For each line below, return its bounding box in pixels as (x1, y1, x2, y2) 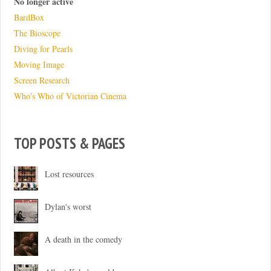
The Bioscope (13, 27, 60, 39)
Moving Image (13, 59, 64, 71)
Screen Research (13, 74, 70, 87)
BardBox (13, 11, 44, 24)
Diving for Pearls (13, 43, 73, 55)
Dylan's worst (45, 200, 92, 212)
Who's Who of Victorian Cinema (13, 90, 126, 102)
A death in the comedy (45, 233, 123, 245)
